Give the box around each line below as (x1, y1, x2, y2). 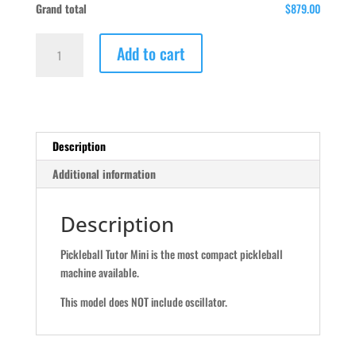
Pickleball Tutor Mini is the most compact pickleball (60, 246, 283, 263)
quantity (34, 88, 72, 106)
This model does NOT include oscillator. (60, 293, 227, 311)
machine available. (60, 264, 139, 281)
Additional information (52, 165, 156, 183)
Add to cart (116, 41, 185, 66)
